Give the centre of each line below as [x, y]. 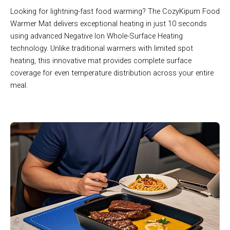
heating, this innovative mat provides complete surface [101, 61]
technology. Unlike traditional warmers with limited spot [102, 49]
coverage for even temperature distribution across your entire [112, 73]
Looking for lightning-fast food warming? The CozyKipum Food [115, 12]
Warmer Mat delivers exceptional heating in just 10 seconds [109, 24]
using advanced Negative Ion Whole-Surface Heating [97, 36]
